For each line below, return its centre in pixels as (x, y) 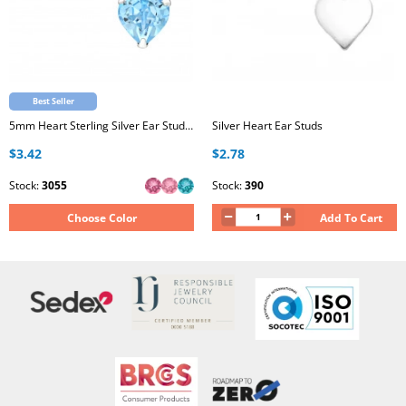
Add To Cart (351, 218)
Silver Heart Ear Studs (267, 126)
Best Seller (53, 101)
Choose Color (101, 218)
